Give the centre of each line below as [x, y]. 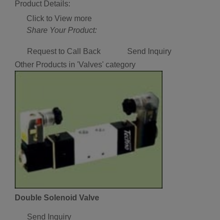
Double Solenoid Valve [57, 197]
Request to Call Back [64, 51]
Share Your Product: [62, 30]
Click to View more [59, 18]
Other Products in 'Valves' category [75, 64]
